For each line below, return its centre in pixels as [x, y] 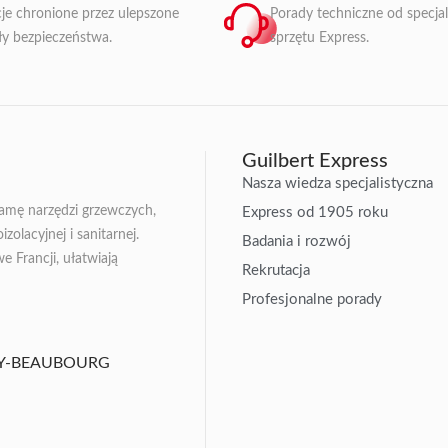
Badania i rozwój [297, 241]
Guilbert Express [315, 160]
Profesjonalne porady [312, 299]
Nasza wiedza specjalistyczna [338, 183]
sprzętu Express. [319, 37]
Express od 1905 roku [315, 212]
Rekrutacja [276, 270]
